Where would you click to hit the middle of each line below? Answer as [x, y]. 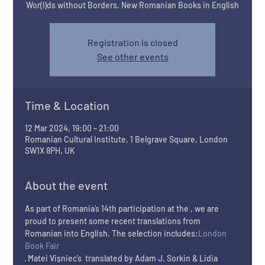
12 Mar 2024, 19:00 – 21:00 [72, 128]
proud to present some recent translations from [114, 221]
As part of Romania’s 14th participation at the [108, 209]
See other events [132, 57]
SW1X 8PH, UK [50, 151]
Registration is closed [132, 43]
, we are [206, 209]
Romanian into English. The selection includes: [112, 234]
